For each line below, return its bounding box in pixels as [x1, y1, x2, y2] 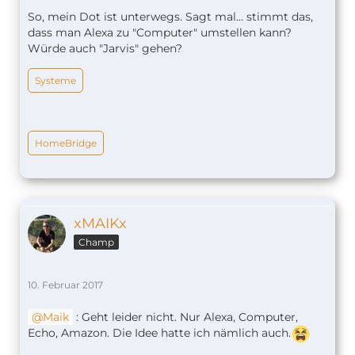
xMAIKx [74, 215, 127, 233]
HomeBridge [35, 137, 97, 150]
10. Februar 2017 [28, 279, 103, 292]
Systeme [35, 74, 76, 87]
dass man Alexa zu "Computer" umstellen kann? [28, 25, 292, 40]
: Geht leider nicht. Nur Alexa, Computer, [73, 310, 298, 325]
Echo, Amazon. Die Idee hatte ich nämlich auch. [28, 326, 291, 341]
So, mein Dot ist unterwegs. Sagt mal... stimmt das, [28, 10, 313, 25]
